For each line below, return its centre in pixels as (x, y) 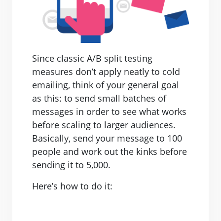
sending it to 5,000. (71, 165)
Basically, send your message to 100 (107, 138)
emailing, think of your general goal (106, 85)
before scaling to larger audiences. (104, 125)
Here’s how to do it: (72, 186)
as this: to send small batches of (99, 98)
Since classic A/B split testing (92, 58)
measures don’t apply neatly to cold (106, 72)
